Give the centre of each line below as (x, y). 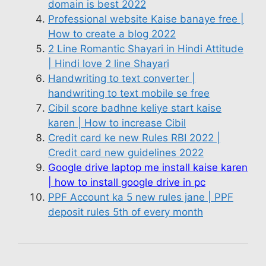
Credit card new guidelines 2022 (126, 152)
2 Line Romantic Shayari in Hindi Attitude (146, 48)
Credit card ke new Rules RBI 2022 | (134, 137)
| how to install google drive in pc (127, 182)
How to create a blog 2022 (112, 34)
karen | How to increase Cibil (117, 123)
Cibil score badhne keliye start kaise (135, 108)
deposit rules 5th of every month (126, 212)
